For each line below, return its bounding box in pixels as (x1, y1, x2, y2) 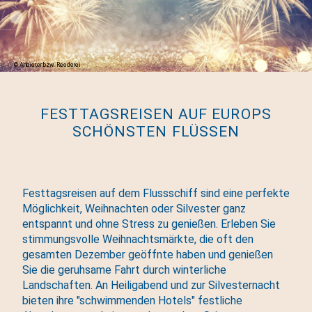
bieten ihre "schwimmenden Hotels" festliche (22, 293, 242, 307)
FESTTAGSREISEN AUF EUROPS (40, 104, 272, 123)
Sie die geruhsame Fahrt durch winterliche (22, 263, 226, 276)
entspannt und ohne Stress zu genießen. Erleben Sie (22, 217, 276, 231)
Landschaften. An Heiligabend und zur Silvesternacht (22, 278, 280, 292)
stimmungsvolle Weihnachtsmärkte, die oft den (22, 232, 253, 246)
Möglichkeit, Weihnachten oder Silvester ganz (22, 201, 246, 215)
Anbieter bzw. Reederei (19, 61, 81, 68)
